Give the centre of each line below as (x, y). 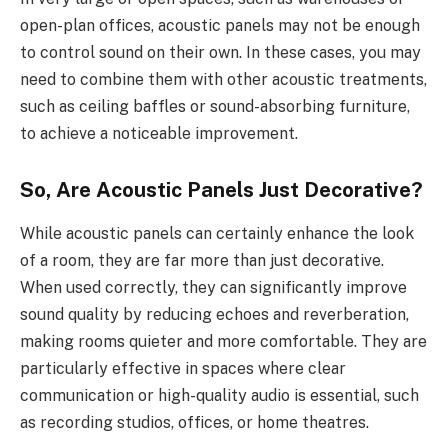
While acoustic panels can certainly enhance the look (217, 234)
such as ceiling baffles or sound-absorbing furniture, (215, 107)
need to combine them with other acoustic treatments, (223, 80)
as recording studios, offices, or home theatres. (194, 423)
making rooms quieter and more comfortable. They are (223, 342)
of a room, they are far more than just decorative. (202, 261)
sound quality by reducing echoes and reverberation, (214, 315)
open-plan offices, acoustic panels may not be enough (220, 26)
